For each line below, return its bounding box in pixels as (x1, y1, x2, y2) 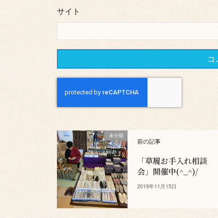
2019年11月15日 (137, 182, 177, 190)
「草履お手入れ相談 (137, 155, 208, 167)
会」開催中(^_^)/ (137, 166, 199, 178)
